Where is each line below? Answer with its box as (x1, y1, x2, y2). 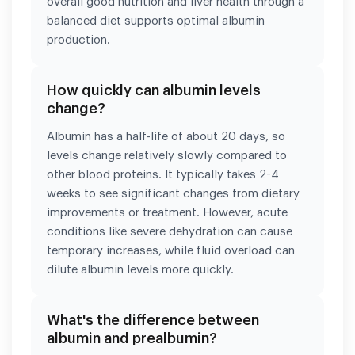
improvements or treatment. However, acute (47, 206, 288, 219)
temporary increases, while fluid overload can (47, 244, 295, 257)
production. (47, 33, 110, 46)
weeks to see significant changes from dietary (47, 187, 300, 200)
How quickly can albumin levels (47, 82, 261, 97)
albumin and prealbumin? (47, 330, 217, 345)
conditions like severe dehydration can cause (47, 225, 292, 238)
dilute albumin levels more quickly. (47, 263, 234, 276)
